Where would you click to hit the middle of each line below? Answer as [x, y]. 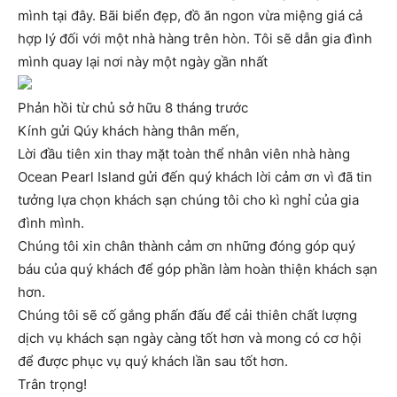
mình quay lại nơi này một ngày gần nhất [143, 62]
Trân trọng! [52, 385]
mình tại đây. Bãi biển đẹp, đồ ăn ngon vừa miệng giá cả [190, 16]
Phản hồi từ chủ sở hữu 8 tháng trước [133, 108]
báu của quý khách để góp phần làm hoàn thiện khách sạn [198, 269]
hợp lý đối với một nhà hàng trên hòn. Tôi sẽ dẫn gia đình [195, 39]
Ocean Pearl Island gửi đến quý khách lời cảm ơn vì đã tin [195, 177]
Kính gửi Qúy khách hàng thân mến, [128, 131]
